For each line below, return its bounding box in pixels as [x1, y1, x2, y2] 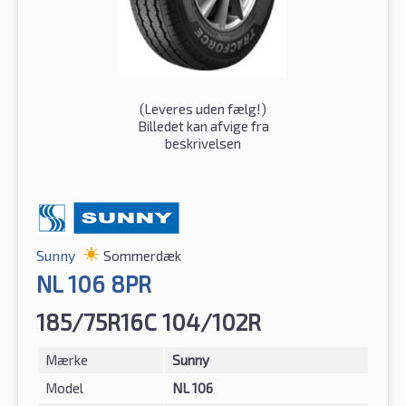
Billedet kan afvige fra [137, 117, 269, 134]
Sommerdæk [103, 246, 181, 264]
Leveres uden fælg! [144, 100, 261, 117]
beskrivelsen [165, 134, 241, 151]
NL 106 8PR [36, 269, 151, 297]
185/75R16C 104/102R [36, 307, 261, 335]
